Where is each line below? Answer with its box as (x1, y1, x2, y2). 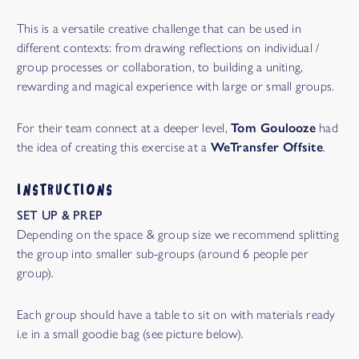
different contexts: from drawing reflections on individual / (17, 40, 320, 56)
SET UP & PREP (17, 208, 103, 224)
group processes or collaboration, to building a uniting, (17, 59, 304, 75)
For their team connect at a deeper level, (17, 120, 232, 136)
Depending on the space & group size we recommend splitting (17, 227, 339, 243)
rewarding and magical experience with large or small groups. (17, 79, 335, 95)
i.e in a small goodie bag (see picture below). (17, 326, 244, 342)
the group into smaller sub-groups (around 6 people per (17, 246, 309, 262)
